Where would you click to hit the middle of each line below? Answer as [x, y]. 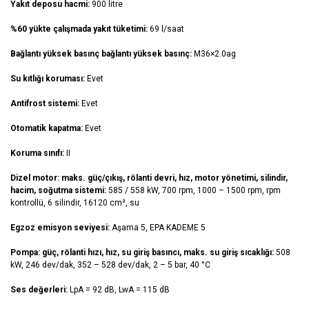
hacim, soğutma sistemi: [59, 191]
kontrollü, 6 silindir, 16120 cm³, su [75, 203]
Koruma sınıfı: [38, 153]
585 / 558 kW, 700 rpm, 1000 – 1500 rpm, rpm [195, 191]
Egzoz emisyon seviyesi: [61, 228]
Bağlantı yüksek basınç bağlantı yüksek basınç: [102, 54]
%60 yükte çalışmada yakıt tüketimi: [80, 29]
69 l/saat [167, 29]
